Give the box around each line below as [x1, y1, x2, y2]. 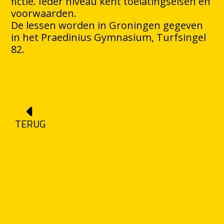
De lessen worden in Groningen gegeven [11, 18, 203, 32]
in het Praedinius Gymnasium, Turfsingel [11, 30, 206, 44]
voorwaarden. [11, 6, 77, 20]
